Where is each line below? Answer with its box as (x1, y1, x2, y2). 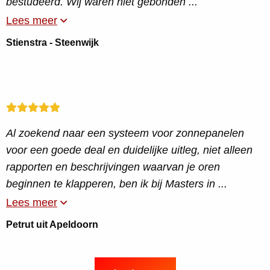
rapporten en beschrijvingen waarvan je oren (6, 161, 220, 173)
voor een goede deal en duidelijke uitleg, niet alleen (6, 144, 253, 156)
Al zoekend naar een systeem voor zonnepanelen (6, 127, 244, 139)
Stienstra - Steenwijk (6, 37, 99, 48)
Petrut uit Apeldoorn (6, 219, 98, 230)
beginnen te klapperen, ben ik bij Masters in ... (6, 178, 227, 190)
